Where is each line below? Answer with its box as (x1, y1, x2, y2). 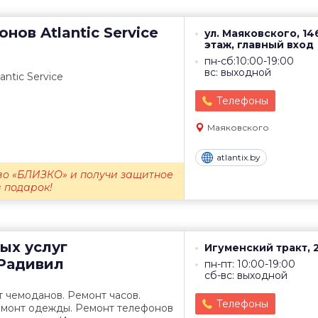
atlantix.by (216, 152, 261, 163)
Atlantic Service (36, 24, 158, 41)
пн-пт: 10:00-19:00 (204, 258, 295, 270)
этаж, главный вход (204, 38, 314, 51)
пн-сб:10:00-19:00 (204, 55, 294, 67)
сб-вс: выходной (204, 269, 287, 282)
